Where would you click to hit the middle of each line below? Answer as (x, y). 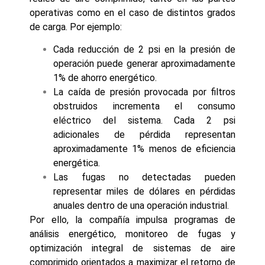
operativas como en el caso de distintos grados (132, 12)
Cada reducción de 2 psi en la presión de (144, 50)
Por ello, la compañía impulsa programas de (132, 220)
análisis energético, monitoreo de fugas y (132, 234)
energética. (77, 163)
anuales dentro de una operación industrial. (141, 206)
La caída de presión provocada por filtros (144, 92)
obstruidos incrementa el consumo (144, 106)
